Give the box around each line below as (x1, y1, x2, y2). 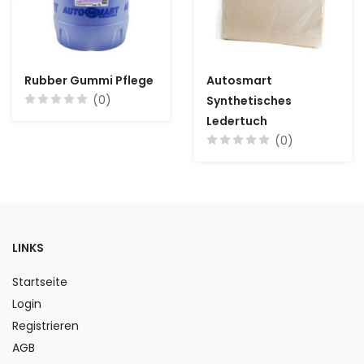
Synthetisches (206, 93, 292, 110)
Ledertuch (206, 113, 267, 130)
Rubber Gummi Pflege (24, 72, 154, 89)
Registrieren (12, 318, 79, 335)
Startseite (12, 274, 67, 291)
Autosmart (206, 72, 272, 89)
